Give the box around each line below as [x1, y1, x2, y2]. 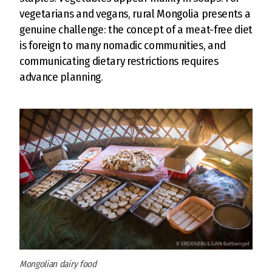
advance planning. [19, 70, 103, 84]
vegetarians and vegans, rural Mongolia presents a [19, 7, 251, 21]
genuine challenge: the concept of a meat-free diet [19, 22, 253, 37]
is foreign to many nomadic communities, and [19, 38, 226, 53]
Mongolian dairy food [19, 258, 97, 270]
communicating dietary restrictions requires [19, 54, 219, 69]
